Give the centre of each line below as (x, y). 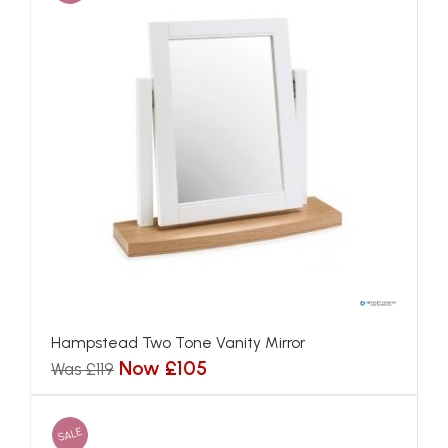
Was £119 (82, 369)
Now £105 (163, 368)
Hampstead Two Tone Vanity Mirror (178, 342)
